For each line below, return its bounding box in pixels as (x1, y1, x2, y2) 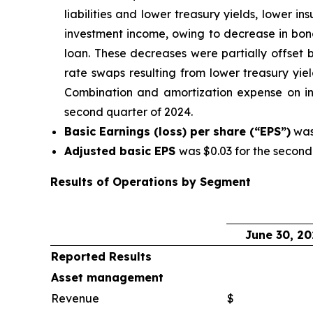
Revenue (51, 291, 99, 306)
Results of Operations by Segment (50, 175, 251, 189)
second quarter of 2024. (64, 105, 198, 119)
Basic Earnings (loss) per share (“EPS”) (64, 124, 291, 139)
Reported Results (51, 249, 152, 264)
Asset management (51, 270, 163, 285)
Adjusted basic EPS (64, 144, 179, 159)
